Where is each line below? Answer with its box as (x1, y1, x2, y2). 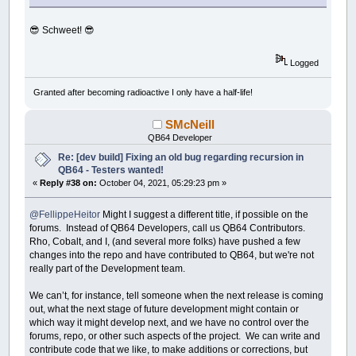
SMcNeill (165, 117, 215, 131)
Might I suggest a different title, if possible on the (100, 208, 309, 220)
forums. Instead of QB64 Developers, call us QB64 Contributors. (29, 222, 308, 234)
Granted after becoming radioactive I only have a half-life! (33, 87, 253, 97)
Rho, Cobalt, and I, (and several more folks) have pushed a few (29, 235, 301, 247)
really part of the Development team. (29, 262, 188, 274)
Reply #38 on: (40, 177, 98, 188)
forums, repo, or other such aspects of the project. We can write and (29, 330, 321, 342)
